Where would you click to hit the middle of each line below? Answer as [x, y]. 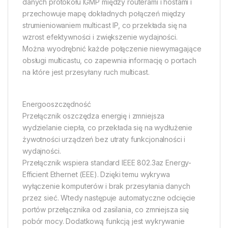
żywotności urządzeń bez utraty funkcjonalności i [104, 139]
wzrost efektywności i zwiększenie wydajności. [100, 37]
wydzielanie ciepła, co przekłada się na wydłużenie [107, 128]
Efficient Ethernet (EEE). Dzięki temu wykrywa [96, 175]
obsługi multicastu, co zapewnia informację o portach [109, 61]
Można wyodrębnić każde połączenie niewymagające [112, 49]
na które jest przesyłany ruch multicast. [86, 72]
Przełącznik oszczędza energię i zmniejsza [94, 116]
